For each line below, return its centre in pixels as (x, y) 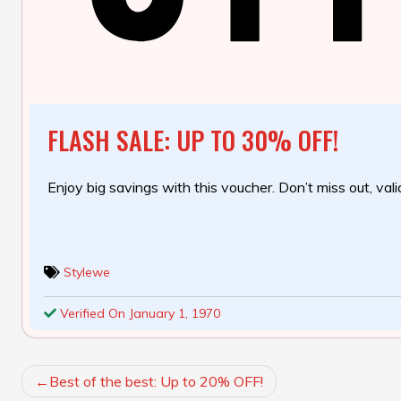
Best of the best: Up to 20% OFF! (156, 382)
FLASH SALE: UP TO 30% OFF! (193, 141)
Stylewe (87, 273)
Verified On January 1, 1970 (138, 314)
